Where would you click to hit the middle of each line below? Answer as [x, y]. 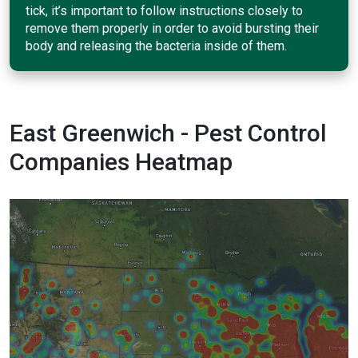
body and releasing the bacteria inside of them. [156, 46]
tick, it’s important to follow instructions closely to [164, 10]
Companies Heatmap [121, 161]
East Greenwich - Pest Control [168, 133]
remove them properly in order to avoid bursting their [172, 28]
